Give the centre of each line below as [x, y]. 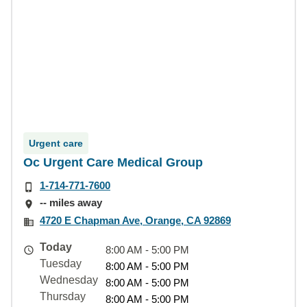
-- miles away [71, 203]
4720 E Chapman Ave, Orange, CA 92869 [135, 220]
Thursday [63, 296]
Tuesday [61, 263]
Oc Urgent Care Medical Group [113, 162]
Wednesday [69, 280]
